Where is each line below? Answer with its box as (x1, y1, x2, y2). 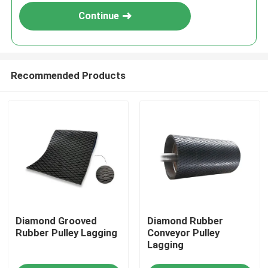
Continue (78, 10, 120, 22)
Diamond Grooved (16, 215, 98, 227)
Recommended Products (10, 69, 126, 81)
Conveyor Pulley (147, 227, 220, 239)
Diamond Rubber (147, 215, 223, 227)
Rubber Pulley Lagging (16, 227, 118, 239)
